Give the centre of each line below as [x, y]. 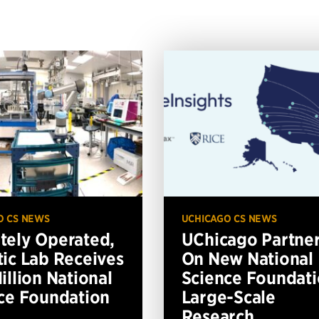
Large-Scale [228, 297]
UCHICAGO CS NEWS [229, 218]
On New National [247, 258]
